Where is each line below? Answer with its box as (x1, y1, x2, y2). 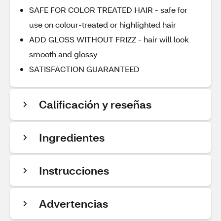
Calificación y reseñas (39, 97, 151, 111)
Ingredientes (39, 130, 105, 145)
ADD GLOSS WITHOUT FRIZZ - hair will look (29, 34, 189, 44)
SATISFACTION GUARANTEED (29, 64, 140, 74)
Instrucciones (39, 163, 109, 178)
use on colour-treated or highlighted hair (29, 19, 176, 30)
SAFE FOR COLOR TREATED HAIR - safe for (29, 4, 187, 15)
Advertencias (39, 196, 108, 211)
